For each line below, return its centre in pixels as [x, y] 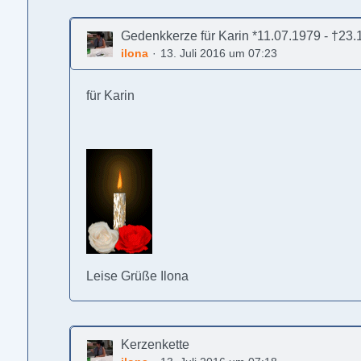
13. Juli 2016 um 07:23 [219, 53]
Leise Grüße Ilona [138, 276]
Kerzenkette [156, 344]
